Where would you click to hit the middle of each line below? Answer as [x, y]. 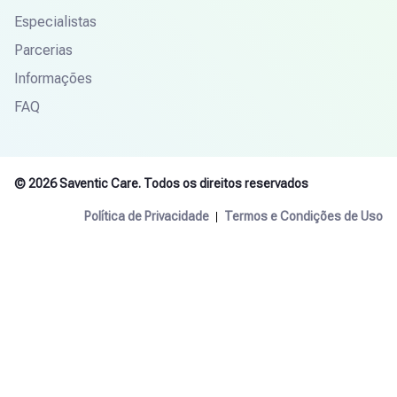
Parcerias [43, 51]
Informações [53, 79]
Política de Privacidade [147, 217]
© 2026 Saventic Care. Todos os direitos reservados [161, 184]
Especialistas [55, 22]
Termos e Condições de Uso [304, 217]
